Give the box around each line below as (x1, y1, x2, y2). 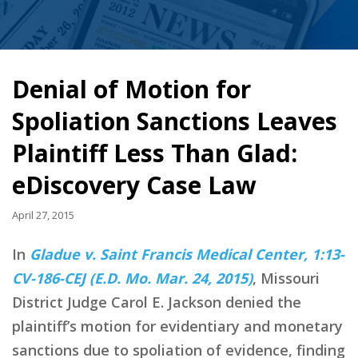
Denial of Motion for (12, 73, 251, 105)
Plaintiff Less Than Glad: (12, 137, 297, 169)
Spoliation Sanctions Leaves (12, 105, 337, 137)
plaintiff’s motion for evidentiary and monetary (12, 316, 343, 336)
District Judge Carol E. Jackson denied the (12, 292, 301, 312)
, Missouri (253, 268, 320, 288)
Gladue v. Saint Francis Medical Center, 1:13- (30, 244, 344, 264)
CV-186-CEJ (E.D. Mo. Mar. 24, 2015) (12, 268, 253, 288)
